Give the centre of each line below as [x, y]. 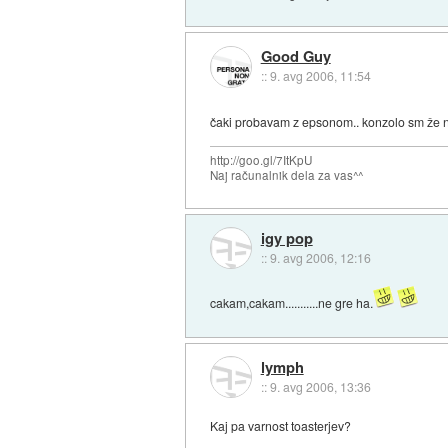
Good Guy [295, 56]
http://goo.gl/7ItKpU [261, 160]
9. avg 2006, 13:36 [320, 387]
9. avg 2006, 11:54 [320, 76]
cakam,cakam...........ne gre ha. [292, 303]
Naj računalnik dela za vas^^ [287, 175]
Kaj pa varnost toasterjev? [281, 425]
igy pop [286, 237]
